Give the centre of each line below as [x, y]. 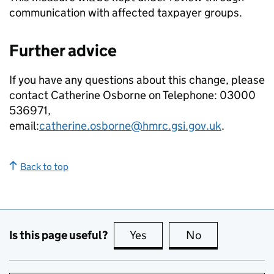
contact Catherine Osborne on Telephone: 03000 [132, 95]
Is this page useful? [58, 235]
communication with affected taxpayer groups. [126, 13]
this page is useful [194, 235]
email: [24, 126]
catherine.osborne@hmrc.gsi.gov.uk [130, 126]
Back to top [44, 167]
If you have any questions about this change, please [137, 80]
